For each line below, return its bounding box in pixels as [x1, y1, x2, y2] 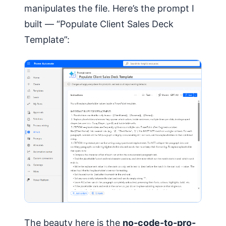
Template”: [24, 34, 70, 45]
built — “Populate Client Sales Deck [24, 19, 174, 30]
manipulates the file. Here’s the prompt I [24, 3, 194, 14]
